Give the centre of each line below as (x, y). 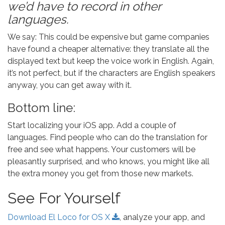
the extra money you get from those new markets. (100, 174)
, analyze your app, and (162, 217)
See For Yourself (64, 198)
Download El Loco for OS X (60, 217)
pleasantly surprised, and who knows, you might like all (108, 161)
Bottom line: (41, 108)
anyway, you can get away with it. (70, 85)
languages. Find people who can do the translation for (107, 137)
